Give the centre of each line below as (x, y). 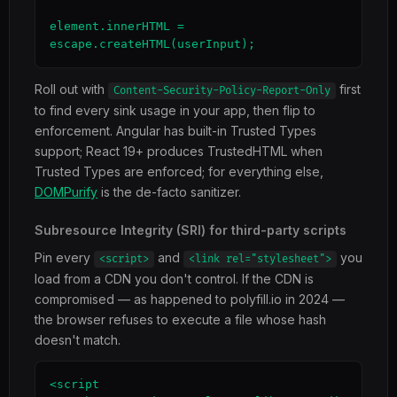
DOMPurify (66, 192)
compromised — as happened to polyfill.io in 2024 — (190, 299)
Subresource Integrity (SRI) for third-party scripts (191, 230)
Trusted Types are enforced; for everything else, (179, 171)
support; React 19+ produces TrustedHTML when (179, 151)
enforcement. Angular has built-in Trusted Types (175, 131)
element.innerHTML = (117, 26)
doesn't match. (78, 340)
